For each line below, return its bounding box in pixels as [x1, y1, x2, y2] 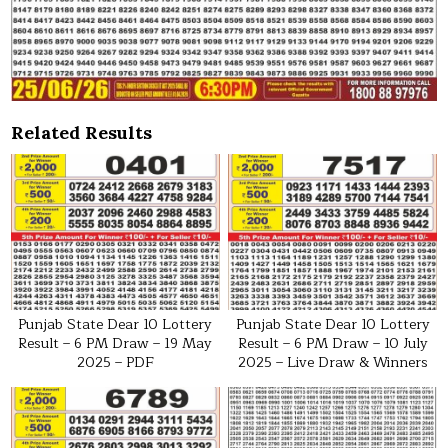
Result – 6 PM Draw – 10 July [237, 332, 428, 356]
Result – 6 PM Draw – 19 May [18, 332, 213, 356]
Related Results [11, 121, 153, 145]
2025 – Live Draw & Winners [237, 351, 428, 375]
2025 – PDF [76, 351, 154, 375]
